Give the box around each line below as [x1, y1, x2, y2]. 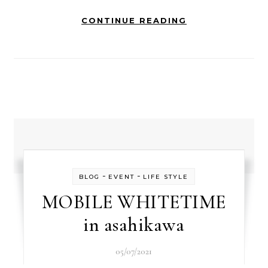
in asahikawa [83, 213, 185, 236]
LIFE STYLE [143, 173, 189, 181]
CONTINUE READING [81, 16, 187, 25]
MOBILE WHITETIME [41, 190, 226, 214]
